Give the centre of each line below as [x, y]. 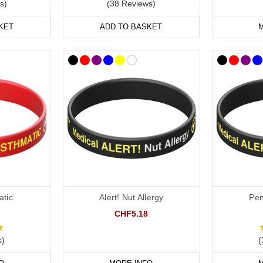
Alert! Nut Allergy [131, 198]
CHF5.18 [131, 214]
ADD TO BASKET [131, 27]
